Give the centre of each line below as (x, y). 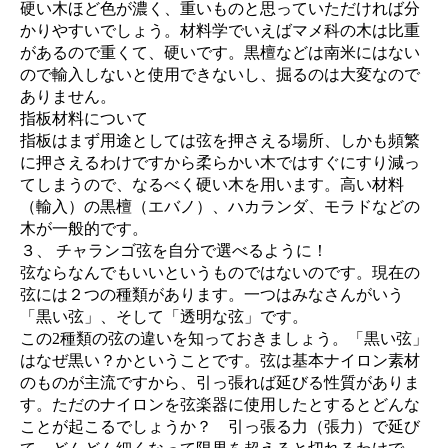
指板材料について (84, 119)
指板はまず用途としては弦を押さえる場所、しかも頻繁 (220, 141)
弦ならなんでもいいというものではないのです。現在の (220, 273)
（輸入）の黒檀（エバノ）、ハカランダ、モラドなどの (220, 207)
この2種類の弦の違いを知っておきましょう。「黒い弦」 (224, 339)
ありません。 (68, 97)
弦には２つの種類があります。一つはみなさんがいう (212, 295)
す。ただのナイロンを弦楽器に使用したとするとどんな (220, 405)
